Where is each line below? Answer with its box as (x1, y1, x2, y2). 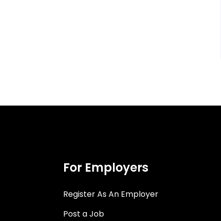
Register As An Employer (63, 188, 158, 200)
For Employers (63, 159, 148, 176)
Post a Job (63, 208, 104, 220)
